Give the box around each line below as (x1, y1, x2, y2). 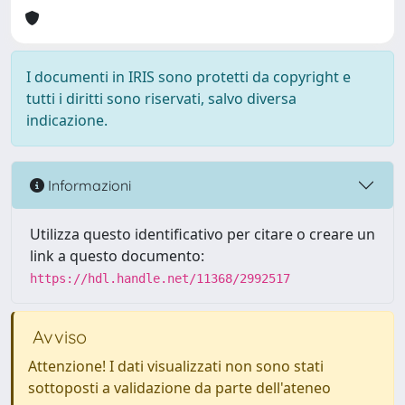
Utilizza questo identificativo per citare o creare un (30, 224, 375, 244)
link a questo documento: (30, 246, 204, 266)
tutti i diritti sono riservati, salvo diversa (26, 89, 297, 108)
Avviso (28, 325, 87, 348)
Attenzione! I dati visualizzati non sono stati (28, 356, 324, 376)
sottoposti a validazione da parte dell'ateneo (28, 378, 331, 398)
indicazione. (26, 110, 108, 130)
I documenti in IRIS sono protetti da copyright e (26, 67, 351, 87)
